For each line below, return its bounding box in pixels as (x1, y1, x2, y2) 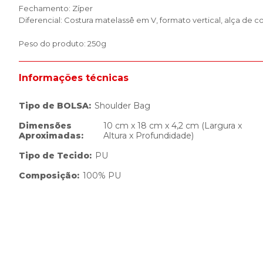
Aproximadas (19, 130, 81, 141)
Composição (19, 170, 77, 181)
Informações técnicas (19, 72, 129, 83)
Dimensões (19, 120, 72, 131)
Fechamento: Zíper (19, 4, 93, 13)
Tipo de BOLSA (19, 100, 89, 111)
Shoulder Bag (95, 100, 150, 111)
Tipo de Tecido (19, 150, 89, 161)
